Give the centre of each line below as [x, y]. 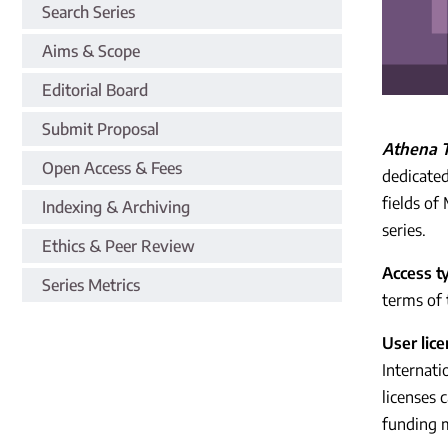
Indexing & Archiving [116, 206]
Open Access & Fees [112, 167]
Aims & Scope [91, 50]
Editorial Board [95, 89]
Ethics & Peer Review [118, 245]
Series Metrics [91, 284]
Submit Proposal [100, 128]
